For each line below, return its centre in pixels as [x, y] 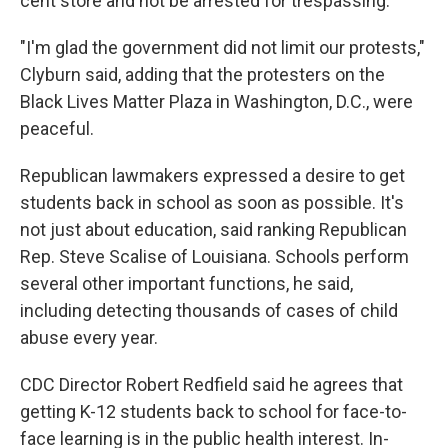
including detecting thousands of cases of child [209, 310]
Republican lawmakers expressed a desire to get [212, 175]
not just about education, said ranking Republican [213, 229]
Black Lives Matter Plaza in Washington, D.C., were [216, 101]
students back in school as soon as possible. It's [212, 202]
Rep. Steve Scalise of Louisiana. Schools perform [214, 256]
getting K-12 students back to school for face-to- [213, 411]
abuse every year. [89, 337]
